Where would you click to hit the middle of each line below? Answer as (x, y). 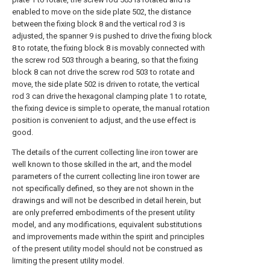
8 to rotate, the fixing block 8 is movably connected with (108, 48)
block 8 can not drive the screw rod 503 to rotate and (103, 72)
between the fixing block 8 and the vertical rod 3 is (99, 24)
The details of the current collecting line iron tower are (105, 152)
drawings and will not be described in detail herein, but (107, 200)
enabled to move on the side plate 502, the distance (102, 12)
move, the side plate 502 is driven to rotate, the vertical (106, 84)
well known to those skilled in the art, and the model (102, 164)
